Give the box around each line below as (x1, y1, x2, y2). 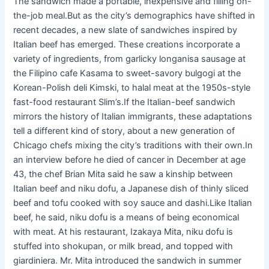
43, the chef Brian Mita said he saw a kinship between (13, 169, 234, 180)
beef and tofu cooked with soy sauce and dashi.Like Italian (13, 198, 253, 209)
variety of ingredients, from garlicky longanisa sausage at (13, 53, 246, 65)
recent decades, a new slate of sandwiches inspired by (13, 25, 238, 36)
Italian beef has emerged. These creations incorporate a (13, 39, 241, 50)
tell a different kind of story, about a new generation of (13, 125, 235, 137)
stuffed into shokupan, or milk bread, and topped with (13, 241, 234, 252)
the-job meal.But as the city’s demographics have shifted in (13, 10, 256, 22)
